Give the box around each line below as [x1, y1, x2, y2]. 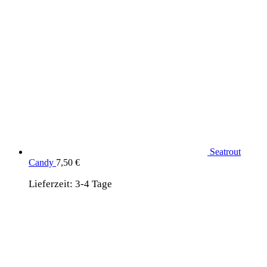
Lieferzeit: [29, 178, 75, 190]
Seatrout [210, 146, 241, 157]
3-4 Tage [75, 178, 112, 190]
